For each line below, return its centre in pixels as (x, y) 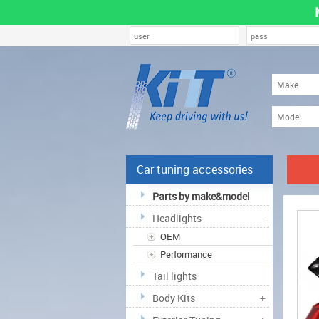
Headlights (177, 218)
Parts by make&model (201, 196)
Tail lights (174, 276)
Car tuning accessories (194, 169)
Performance (186, 254)
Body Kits (173, 298)
